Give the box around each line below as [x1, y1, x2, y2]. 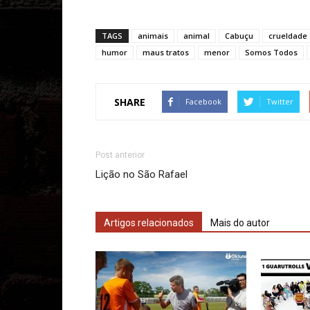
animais [138, 30, 168, 41]
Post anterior [95, 150, 145, 160]
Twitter [266, 96, 293, 107]
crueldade [268, 30, 307, 41]
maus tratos [143, 47, 189, 57]
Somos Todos [245, 47, 298, 57]
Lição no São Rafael [95, 168, 188, 181]
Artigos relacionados [104, 217, 194, 228]
